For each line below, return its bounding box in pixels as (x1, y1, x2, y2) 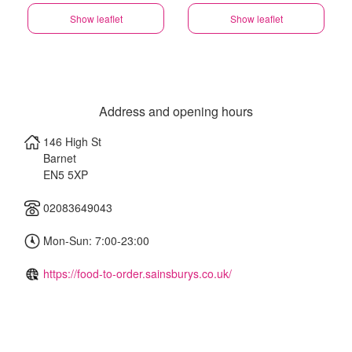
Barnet (43, 150, 76, 166)
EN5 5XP (43, 167, 88, 182)
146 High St (43, 134, 101, 149)
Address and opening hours (99, 102, 253, 120)
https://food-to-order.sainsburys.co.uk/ (43, 266, 232, 281)
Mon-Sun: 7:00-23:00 (40, 233, 149, 248)
